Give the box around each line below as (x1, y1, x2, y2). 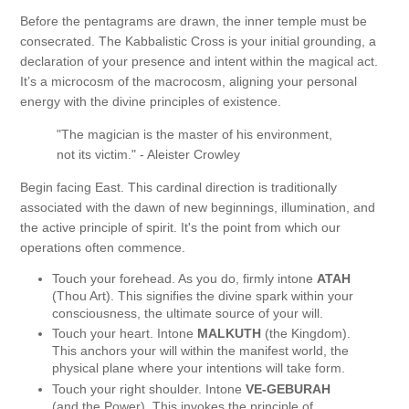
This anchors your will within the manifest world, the (52, 343, 349, 359)
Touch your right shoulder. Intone (52, 381, 246, 396)
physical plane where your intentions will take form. (52, 361, 345, 376)
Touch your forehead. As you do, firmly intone (52, 270, 317, 286)
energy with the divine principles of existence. (20, 93, 281, 109)
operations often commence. (20, 239, 185, 255)
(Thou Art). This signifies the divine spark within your (52, 288, 353, 303)
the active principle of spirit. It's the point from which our (20, 219, 341, 235)
